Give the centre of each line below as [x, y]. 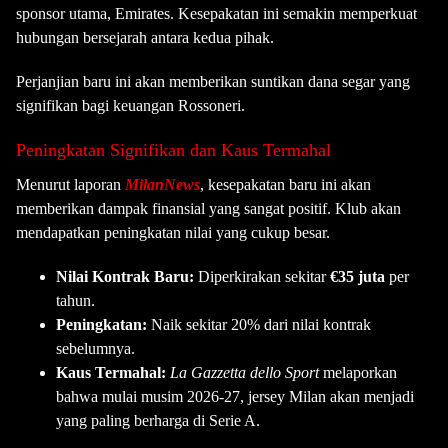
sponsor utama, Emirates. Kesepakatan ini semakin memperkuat [216, 13]
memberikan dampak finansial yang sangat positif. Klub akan [208, 208]
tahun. [75, 300]
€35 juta [357, 276]
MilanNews [162, 184]
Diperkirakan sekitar [262, 276]
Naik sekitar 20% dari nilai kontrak [259, 324]
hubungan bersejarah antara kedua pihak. [145, 37]
